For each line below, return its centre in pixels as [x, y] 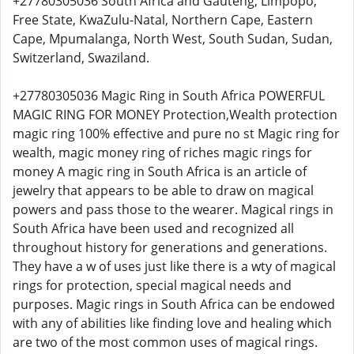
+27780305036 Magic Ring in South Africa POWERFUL [169, 96]
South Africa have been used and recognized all [153, 228]
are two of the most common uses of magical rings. [165, 342]
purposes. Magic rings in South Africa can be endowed [174, 304]
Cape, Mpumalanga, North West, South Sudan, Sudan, [173, 39]
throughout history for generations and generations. [170, 247]
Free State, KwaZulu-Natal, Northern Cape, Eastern [163, 20]
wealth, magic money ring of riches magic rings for [162, 153]
